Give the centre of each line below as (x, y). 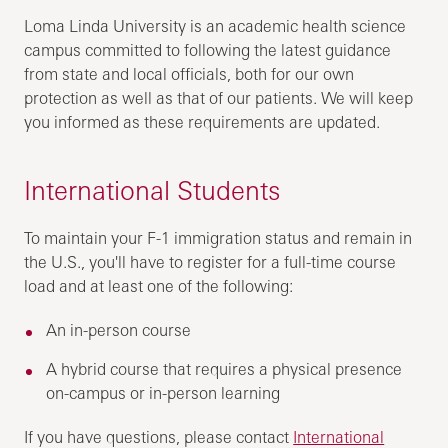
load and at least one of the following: (159, 285)
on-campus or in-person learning (163, 392)
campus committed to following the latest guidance (208, 49)
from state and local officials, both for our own (189, 73)
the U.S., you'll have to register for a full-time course (210, 261)
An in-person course (119, 329)
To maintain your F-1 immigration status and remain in (218, 237)
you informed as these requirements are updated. (202, 121)
